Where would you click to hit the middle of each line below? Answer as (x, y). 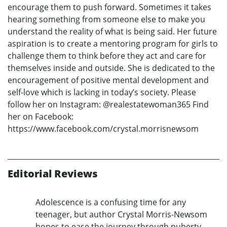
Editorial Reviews (53, 173)
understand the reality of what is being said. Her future (112, 31)
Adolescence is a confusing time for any (111, 202)
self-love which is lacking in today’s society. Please (102, 92)
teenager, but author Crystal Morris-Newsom (121, 214)
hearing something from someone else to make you (106, 19)
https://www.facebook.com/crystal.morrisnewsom (103, 128)
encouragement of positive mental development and (108, 80)
